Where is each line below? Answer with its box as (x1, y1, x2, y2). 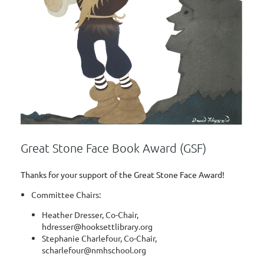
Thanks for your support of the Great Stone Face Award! (21, 169, 225, 180)
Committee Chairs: (31, 189, 101, 200)
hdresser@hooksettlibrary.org (42, 221, 154, 232)
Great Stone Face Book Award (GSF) (21, 141, 206, 156)
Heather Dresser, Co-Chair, (42, 209, 138, 220)
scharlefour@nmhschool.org (42, 245, 146, 256)
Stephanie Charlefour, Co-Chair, (42, 233, 157, 244)
